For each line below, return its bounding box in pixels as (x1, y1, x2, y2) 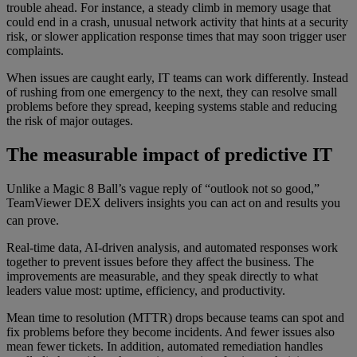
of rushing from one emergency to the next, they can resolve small (6, 84, 337, 99)
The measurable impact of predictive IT (6, 143, 332, 165)
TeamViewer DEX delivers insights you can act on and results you (6, 195, 340, 210)
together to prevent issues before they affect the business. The (6, 255, 314, 269)
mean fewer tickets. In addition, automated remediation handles (6, 339, 323, 354)
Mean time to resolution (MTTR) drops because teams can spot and (6, 311, 344, 325)
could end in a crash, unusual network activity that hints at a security (6, 14, 348, 29)
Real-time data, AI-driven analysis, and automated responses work (6, 241, 338, 255)
